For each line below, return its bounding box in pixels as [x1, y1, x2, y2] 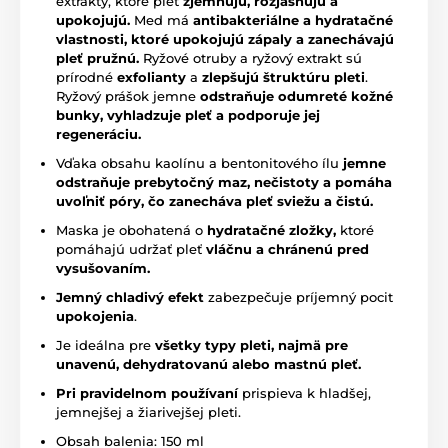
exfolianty [117, 69, 186, 86]
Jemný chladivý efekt [56, 289, 204, 306]
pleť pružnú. [56, 50, 139, 67]
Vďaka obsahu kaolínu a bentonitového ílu [56, 155, 343, 172]
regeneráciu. [56, 126, 141, 143]
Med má [130, 12, 193, 29]
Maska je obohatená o [56, 222, 207, 239]
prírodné [56, 69, 117, 86]
